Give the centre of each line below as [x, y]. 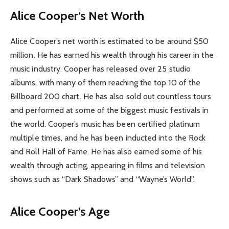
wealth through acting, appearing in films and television [108, 166]
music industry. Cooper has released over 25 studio [100, 69]
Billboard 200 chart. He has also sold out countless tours [111, 97]
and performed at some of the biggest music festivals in [110, 110]
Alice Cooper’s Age [60, 212]
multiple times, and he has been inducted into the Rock [108, 138]
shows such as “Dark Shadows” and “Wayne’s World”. [102, 179]
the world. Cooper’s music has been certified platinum [105, 124]
